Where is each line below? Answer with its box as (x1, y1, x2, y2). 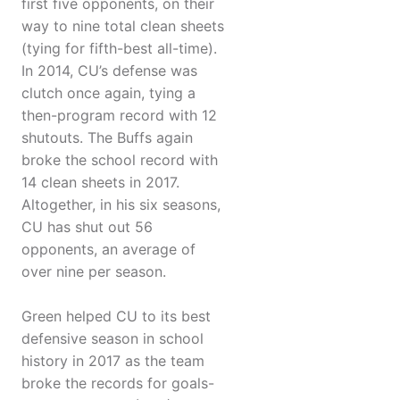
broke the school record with (21, 151, 218, 170)
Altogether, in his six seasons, (21, 196, 221, 214)
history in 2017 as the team (21, 352, 204, 371)
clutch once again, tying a (21, 84, 196, 103)
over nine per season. (21, 262, 166, 281)
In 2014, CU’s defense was (21, 62, 197, 80)
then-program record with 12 (21, 106, 217, 125)
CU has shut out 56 (21, 218, 153, 237)
